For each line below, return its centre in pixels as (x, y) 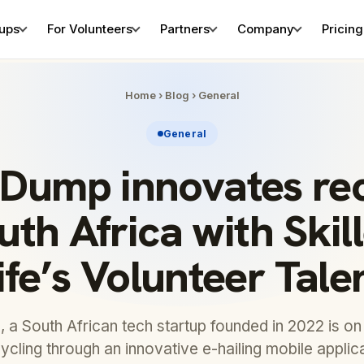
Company (265, 29)
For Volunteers (89, 29)
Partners (184, 29)
